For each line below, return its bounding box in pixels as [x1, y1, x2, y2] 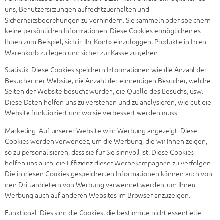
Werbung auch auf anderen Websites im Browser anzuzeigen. [5, 191, 190, 200]
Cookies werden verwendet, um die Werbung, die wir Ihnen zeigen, [5, 137, 207, 146]
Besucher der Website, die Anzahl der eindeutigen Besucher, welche [5, 77, 211, 85]
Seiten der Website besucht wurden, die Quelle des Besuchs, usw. [5, 87, 203, 96]
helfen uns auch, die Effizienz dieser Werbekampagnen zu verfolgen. [5, 159, 212, 167]
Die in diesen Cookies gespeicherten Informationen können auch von [5, 169, 212, 178]
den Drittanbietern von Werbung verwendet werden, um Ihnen [5, 180, 195, 189]
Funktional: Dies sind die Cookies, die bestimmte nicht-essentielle [5, 209, 201, 217]
